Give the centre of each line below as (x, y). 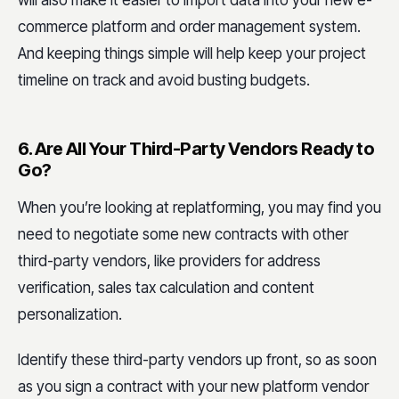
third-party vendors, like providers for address (169, 261)
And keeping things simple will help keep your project (192, 53)
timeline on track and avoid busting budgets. (164, 80)
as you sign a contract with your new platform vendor (193, 387)
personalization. (70, 314)
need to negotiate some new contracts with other (183, 234)
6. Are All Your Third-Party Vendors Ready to (196, 149)
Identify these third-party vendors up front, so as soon (197, 360)
